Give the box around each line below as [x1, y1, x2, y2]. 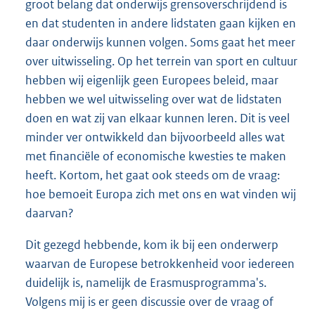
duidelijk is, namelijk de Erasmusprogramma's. [25, 275, 266, 291]
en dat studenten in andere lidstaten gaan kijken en [25, 15, 296, 32]
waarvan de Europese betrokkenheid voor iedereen [25, 256, 295, 272]
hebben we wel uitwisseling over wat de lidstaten [25, 91, 282, 108]
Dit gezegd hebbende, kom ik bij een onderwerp [25, 237, 278, 253]
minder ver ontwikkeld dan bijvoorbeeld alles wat [25, 129, 285, 146]
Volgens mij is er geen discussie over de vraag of [25, 294, 274, 310]
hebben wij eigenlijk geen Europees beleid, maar [25, 72, 278, 89]
